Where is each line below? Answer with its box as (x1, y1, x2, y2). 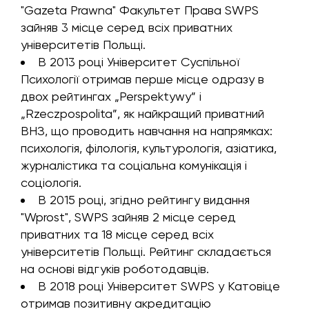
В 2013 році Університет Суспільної (38, 54, 239, 69)
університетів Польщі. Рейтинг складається (21, 244, 271, 259)
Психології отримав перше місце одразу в (21, 72, 264, 86)
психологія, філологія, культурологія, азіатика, (21, 141, 277, 155)
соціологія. (21, 175, 81, 190)
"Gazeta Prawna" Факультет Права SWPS (21, 3, 259, 17)
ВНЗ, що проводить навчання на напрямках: (21, 123, 272, 138)
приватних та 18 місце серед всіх (21, 227, 214, 241)
